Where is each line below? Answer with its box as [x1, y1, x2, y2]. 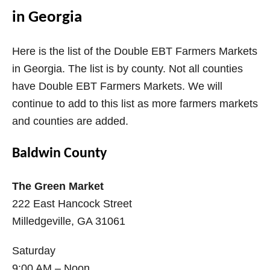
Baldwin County [12, 146, 107, 162]
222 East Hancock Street [12, 198, 132, 210]
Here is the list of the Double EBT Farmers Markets [12, 45, 257, 58]
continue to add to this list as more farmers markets [12, 98, 258, 110]
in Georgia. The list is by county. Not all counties [12, 63, 243, 75]
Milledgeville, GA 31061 [12, 215, 125, 228]
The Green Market [12, 180, 104, 193]
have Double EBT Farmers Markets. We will [12, 80, 222, 93]
